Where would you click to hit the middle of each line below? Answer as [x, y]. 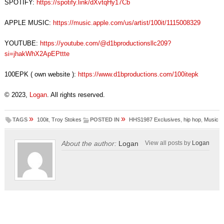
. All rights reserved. [76, 95]
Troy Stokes [66, 120]
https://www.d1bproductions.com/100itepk [138, 74]
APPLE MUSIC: [28, 23]
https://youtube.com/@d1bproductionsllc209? [105, 43]
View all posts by [169, 143]
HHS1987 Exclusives [155, 120]
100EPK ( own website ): [41, 74]
